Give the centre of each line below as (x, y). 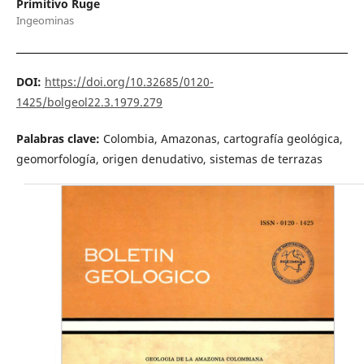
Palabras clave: (59, 138)
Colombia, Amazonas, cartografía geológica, (223, 138)
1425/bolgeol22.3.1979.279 (89, 102)
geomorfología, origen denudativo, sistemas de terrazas (169, 158)
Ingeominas (45, 20)
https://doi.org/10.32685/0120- (129, 81)
